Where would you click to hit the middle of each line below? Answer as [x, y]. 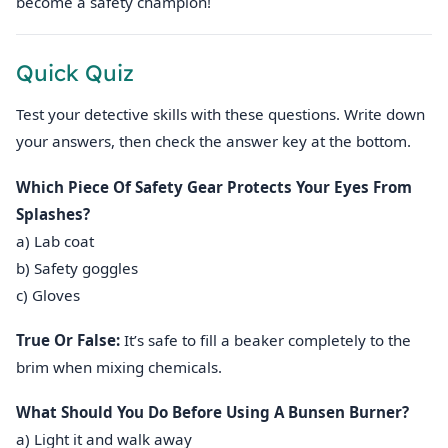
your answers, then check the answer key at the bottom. [213, 141]
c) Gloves [48, 294]
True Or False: [68, 339]
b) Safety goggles [77, 267]
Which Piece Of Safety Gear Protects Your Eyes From [214, 186]
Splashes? [53, 213]
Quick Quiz [75, 73]
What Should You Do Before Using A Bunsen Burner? [212, 412]
